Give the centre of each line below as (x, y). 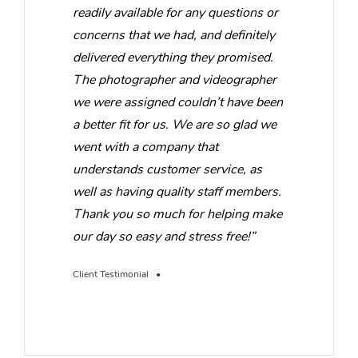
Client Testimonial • (117, 274)
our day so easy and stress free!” (164, 236)
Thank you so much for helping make (177, 214)
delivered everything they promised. (173, 57)
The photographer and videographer (175, 80)
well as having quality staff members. (177, 191)
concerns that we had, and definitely (174, 35)
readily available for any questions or (175, 12)
